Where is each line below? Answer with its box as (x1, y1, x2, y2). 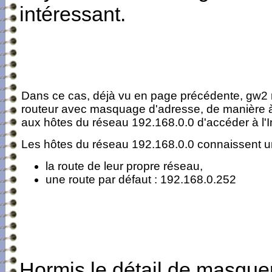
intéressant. (19, 2, 126, 26)
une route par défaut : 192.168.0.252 (45, 173, 236, 186)
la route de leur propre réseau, (45, 160, 203, 173)
